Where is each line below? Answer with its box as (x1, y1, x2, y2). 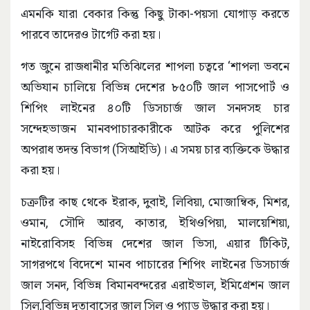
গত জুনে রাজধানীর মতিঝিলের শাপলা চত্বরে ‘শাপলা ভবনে (21, 59, 289, 74)
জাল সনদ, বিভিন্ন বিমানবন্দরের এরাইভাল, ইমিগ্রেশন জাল (21, 277, 289, 293)
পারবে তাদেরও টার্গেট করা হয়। (21, 27, 161, 42)
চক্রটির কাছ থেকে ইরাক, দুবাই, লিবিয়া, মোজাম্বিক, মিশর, (21, 194, 289, 210)
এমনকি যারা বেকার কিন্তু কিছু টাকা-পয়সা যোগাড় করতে (21, 6, 289, 21)
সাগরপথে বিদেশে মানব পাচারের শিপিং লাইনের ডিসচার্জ (21, 257, 289, 272)
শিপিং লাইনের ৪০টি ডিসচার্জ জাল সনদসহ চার (21, 100, 289, 116)
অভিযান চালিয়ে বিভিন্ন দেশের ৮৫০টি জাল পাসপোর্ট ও (21, 80, 289, 95)
